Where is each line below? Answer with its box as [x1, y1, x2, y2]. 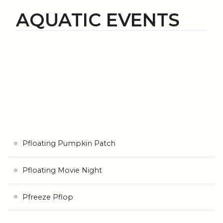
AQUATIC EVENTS [16, 8, 180, 31]
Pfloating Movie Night [22, 166, 102, 175]
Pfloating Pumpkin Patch [22, 139, 115, 148]
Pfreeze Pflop [22, 192, 73, 202]
